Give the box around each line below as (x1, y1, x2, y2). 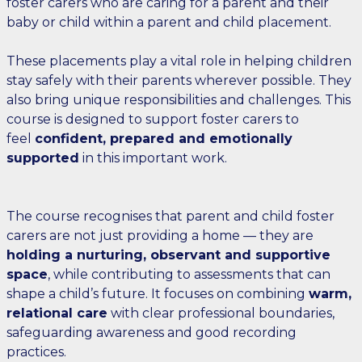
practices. (6, 344, 66, 360)
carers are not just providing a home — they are (6, 228, 314, 243)
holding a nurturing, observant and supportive (6, 247, 330, 263)
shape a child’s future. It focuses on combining (6, 286, 309, 301)
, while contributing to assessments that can (48, 267, 330, 282)
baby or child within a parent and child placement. (6, 15, 331, 30)
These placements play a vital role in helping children (6, 53, 351, 69)
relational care (6, 305, 107, 321)
